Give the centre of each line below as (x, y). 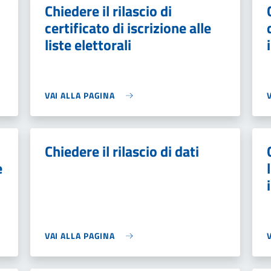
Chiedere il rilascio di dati (122, 151)
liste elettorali (88, 45)
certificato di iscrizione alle (128, 28)
